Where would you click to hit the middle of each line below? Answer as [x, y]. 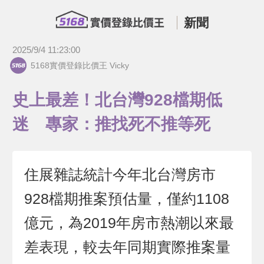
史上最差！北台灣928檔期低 [117, 100]
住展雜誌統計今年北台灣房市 [120, 175]
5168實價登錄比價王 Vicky [80, 66]
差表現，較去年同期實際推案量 [128, 247]
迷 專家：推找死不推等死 [111, 124]
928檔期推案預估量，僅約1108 [127, 199]
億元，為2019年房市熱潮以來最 [129, 223]
